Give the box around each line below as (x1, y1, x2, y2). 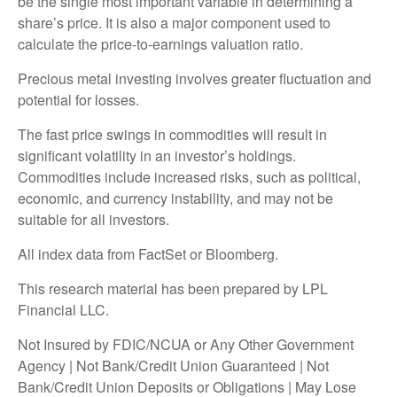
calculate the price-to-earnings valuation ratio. (18, 33, 303, 54)
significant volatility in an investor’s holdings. (18, 144, 296, 166)
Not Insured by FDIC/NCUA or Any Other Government (18, 333, 354, 354)
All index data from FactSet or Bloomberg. (18, 243, 278, 264)
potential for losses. (18, 89, 139, 110)
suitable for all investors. (18, 208, 169, 230)
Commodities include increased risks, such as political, (18, 166, 361, 187)
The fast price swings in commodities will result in (18, 123, 327, 144)
